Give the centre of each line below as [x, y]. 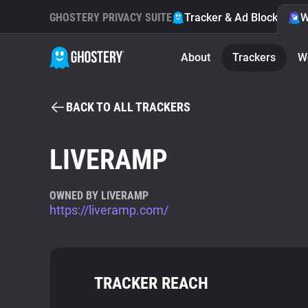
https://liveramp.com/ [109, 210]
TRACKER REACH [151, 283]
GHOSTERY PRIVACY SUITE [111, 18]
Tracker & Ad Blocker [236, 18]
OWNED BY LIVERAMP [99, 196]
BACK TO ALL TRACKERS [128, 107]
